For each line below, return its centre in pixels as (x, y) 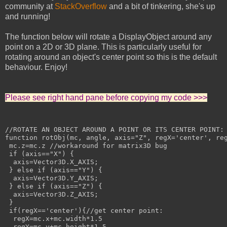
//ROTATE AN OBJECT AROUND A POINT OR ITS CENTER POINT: (115, 129)
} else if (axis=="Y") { (54, 170)
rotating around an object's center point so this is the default (111, 57)
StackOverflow (81, 6)
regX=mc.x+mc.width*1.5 (54, 218)
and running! (28, 16)
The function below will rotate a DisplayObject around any (108, 36)
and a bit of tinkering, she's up (161, 6)
